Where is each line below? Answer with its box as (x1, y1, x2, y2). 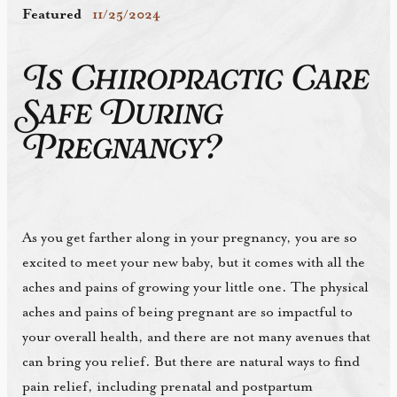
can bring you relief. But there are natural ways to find (22, 354, 361, 371)
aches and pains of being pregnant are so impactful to (22, 304, 354, 322)
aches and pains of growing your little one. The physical (22, 279, 370, 297)
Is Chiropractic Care (22, 66, 370, 98)
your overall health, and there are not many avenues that (22, 329, 371, 346)
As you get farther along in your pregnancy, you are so (22, 230, 358, 247)
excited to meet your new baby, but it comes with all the (22, 254, 366, 272)
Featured (22, 6, 82, 24)
